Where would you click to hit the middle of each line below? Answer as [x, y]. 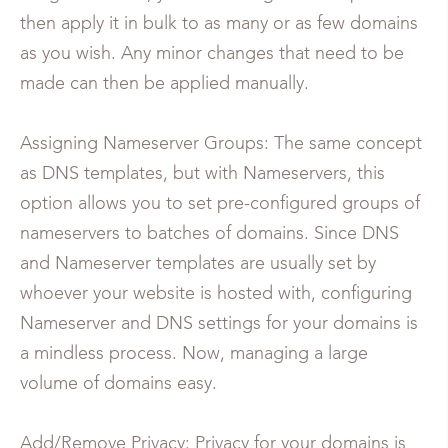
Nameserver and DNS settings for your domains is [219, 323]
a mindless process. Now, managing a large [194, 353]
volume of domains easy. [118, 383]
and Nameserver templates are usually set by [198, 263]
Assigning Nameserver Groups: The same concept [221, 143]
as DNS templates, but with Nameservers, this [202, 173]
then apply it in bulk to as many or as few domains [219, 23]
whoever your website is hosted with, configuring [216, 293]
